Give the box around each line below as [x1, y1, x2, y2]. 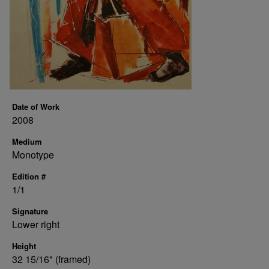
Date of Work [12, 101, 59, 112]
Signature [12, 205, 48, 217]
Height [12, 240, 36, 252]
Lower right [12, 217, 59, 231]
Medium [12, 136, 42, 147]
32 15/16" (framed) [12, 252, 91, 266]
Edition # [12, 171, 46, 182]
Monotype [12, 148, 54, 162]
